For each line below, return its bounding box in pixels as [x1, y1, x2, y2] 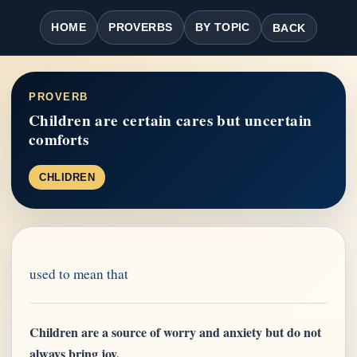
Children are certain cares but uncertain [29, 109, 312, 131]
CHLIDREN [39, 171, 96, 183]
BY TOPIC [194, 21, 250, 33]
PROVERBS [108, 21, 173, 33]
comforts [29, 128, 89, 151]
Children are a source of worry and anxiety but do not [29, 323, 321, 341]
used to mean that [29, 265, 128, 283]
